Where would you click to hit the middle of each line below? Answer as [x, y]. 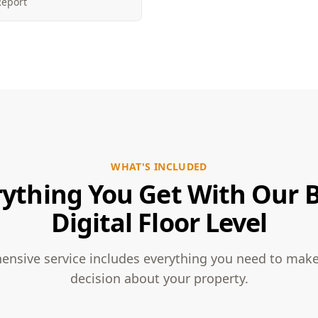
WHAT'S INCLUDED [159, 166]
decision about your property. [159, 278]
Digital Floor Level [159, 223]
